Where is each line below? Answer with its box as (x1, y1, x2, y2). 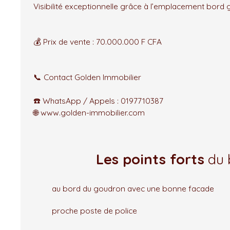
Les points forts (95, 150, 204, 168)
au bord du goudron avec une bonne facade (52, 183, 214, 194)
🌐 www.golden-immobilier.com (33, 107, 145, 118)
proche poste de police (52, 205, 137, 216)
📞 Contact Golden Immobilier (33, 71, 141, 82)
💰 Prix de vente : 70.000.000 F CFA (33, 36, 162, 47)
